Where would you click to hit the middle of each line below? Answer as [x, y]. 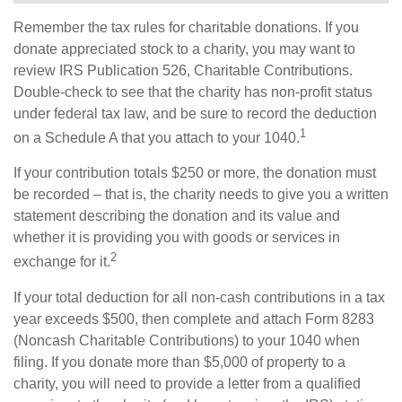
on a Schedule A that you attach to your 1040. [157, 138]
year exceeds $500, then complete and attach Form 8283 [194, 319]
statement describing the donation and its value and [177, 216]
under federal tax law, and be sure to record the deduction [195, 113]
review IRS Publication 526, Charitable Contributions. [183, 70]
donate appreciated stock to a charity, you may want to [184, 48]
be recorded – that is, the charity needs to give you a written [201, 195]
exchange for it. [62, 262]
